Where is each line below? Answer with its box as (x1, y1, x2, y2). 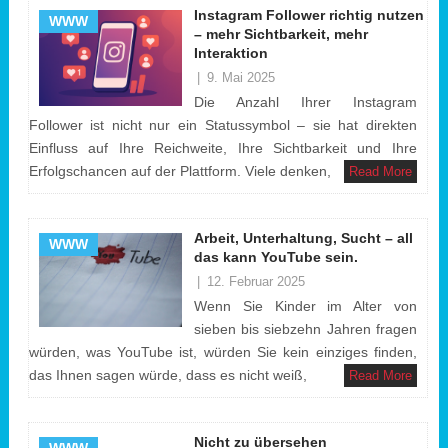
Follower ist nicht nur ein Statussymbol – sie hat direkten (28, 117, 417, 133)
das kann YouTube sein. (193, 249, 358, 265)
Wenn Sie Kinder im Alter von (193, 298, 417, 314)
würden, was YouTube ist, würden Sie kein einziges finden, (28, 344, 417, 360)
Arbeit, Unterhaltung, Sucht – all (193, 230, 413, 246)
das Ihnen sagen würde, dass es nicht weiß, (28, 367, 307, 383)
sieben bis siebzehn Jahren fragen (193, 321, 417, 337)
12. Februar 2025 (206, 274, 305, 289)
